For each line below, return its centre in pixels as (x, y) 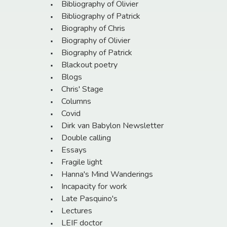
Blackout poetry (89, 65)
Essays (74, 150)
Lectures (77, 211)
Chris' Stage (82, 89)
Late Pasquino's (89, 199)
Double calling (86, 138)
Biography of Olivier (96, 41)
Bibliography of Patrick (101, 16)
